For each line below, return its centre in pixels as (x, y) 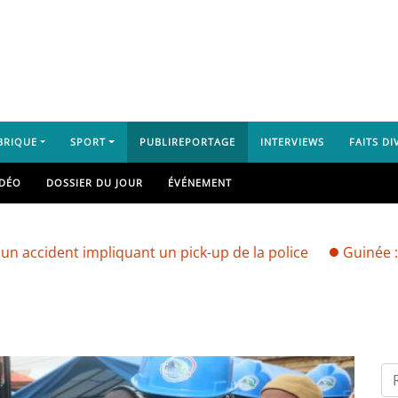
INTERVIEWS (292, 142)
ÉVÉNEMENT (200, 183)
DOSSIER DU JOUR (95, 183)
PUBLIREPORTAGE (187, 142)
